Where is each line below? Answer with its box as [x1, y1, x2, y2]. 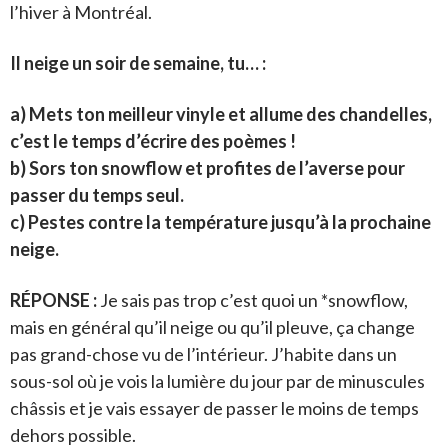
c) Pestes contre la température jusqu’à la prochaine [10, 211, 431, 234]
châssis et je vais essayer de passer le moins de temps [10, 397, 419, 420]
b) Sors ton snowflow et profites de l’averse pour [10, 157, 405, 180]
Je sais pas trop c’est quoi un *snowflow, [100, 289, 408, 312]
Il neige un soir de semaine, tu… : [10, 52, 266, 75]
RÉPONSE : [10, 289, 100, 312]
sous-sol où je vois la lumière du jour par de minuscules [10, 370, 425, 393]
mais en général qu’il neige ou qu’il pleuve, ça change [10, 316, 415, 339]
